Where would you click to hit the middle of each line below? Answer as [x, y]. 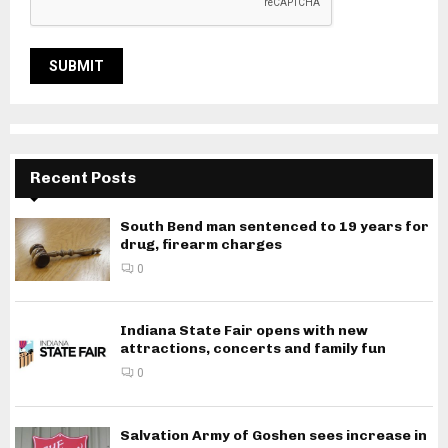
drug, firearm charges [201, 244]
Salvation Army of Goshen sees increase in [273, 435]
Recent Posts [83, 177]
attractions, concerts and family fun [253, 349]
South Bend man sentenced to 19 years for [274, 226]
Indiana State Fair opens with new [244, 331]
